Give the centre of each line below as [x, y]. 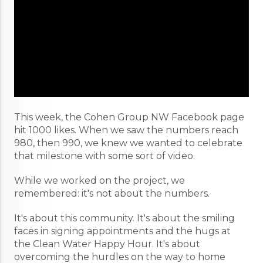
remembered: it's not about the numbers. [113, 194]
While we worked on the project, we [100, 181]
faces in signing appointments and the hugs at [122, 231]
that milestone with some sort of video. [106, 156]
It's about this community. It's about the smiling [124, 218]
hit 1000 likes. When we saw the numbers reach [126, 130]
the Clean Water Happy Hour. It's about [107, 244]
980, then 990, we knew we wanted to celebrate [128, 143]
